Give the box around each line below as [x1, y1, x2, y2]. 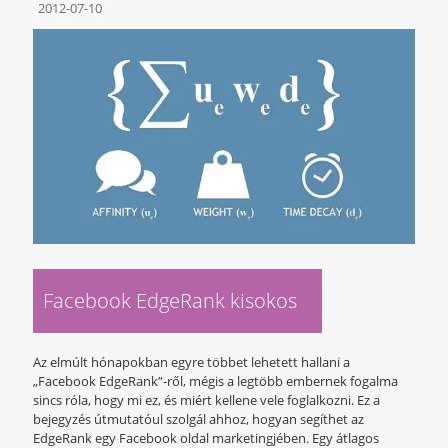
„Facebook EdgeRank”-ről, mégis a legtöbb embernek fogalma [33, 372, 398, 391]
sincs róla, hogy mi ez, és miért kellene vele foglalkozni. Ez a [33, 391, 380, 410]
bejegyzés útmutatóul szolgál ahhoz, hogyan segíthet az [33, 410, 364, 429]
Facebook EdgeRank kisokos [43, 287, 297, 315]
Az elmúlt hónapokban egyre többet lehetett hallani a [33, 353, 350, 372]
